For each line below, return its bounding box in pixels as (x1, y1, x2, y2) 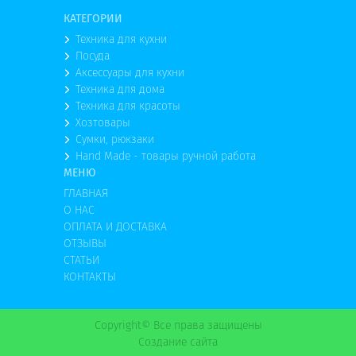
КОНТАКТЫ (64, 269, 116, 284)
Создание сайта (138, 334, 218, 350)
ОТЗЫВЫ (64, 235, 106, 251)
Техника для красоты (75, 98, 180, 114)
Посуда (75, 48, 110, 64)
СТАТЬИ (64, 252, 99, 268)
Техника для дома (75, 81, 164, 97)
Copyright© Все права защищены (94, 317, 262, 333)
